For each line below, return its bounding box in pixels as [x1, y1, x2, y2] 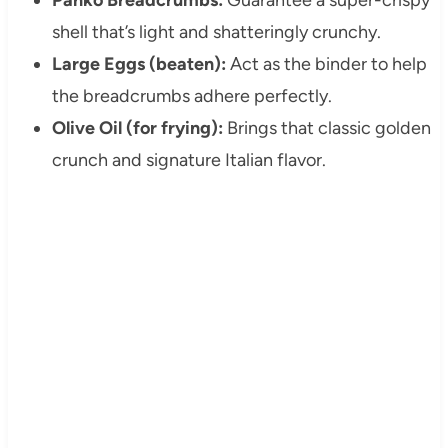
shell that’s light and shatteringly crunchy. [51, 20, 381, 43]
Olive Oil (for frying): [51, 116, 223, 139]
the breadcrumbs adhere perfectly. [51, 84, 332, 107]
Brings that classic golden [222, 116, 431, 139]
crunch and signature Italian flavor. [51, 148, 326, 171]
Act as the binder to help [225, 52, 427, 75]
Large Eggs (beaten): [51, 52, 226, 75]
